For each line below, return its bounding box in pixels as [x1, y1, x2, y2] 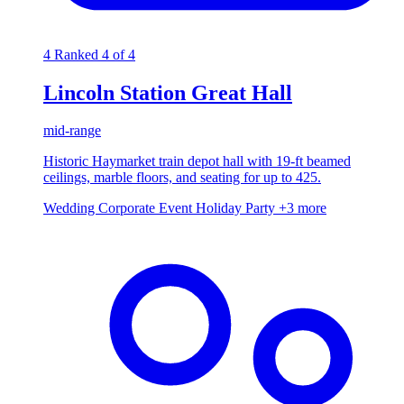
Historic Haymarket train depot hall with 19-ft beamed [43, 153, 351, 170]
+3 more [279, 200, 326, 216]
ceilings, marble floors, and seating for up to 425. [43, 170, 321, 186]
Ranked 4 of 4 [54, 46, 135, 62]
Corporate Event [98, 200, 196, 216]
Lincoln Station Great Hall [43, 80, 292, 105]
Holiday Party [196, 200, 279, 216]
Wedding [43, 200, 98, 216]
